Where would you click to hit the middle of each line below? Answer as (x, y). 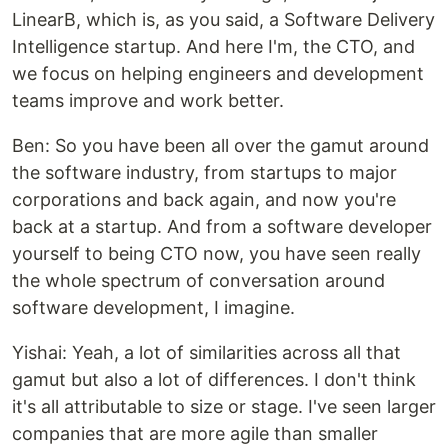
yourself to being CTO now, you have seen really (216, 253)
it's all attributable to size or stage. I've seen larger (224, 406)
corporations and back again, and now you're (204, 199)
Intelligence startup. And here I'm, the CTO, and (213, 46)
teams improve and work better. (148, 100)
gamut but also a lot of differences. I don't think (214, 379)
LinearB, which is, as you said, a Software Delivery (223, 19)
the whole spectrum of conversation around (198, 280)
